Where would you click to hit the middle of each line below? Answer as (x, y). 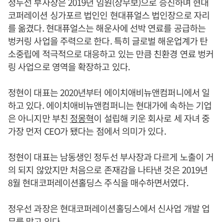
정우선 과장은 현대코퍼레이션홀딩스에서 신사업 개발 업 (109, 208)
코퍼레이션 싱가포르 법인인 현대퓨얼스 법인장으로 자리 (109, 15)
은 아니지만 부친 (39, 118)
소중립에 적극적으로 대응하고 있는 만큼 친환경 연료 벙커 (111, 54)
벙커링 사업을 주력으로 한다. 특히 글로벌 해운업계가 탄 (108, 41)
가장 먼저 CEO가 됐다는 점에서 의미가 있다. (87, 131)
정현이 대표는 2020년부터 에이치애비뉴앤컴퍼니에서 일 (109, 92)
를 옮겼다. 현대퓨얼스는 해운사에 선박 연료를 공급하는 (107, 28)
